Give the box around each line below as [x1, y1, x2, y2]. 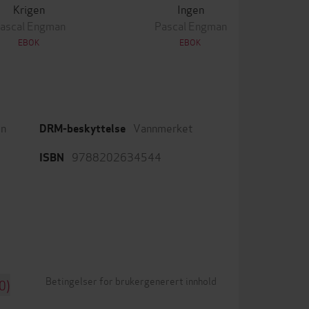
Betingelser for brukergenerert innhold [46, 273, 217, 288]
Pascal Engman [154, 17, 227, 33]
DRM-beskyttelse [39, 121, 126, 136]
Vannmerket [133, 119, 193, 135]
